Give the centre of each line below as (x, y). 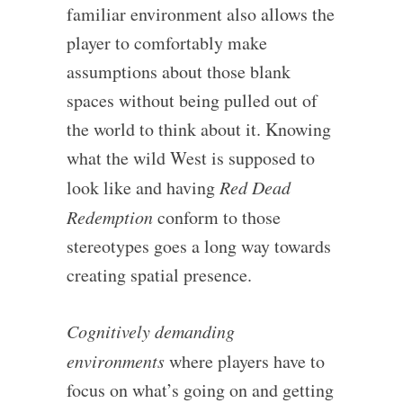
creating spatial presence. (159, 275)
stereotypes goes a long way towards (198, 246)
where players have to (244, 362)
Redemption (109, 217)
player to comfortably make (166, 43)
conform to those (216, 218)
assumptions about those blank (178, 72)
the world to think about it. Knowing (198, 130)
